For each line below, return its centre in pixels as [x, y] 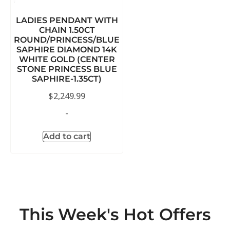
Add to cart [67, 137]
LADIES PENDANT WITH [67, 21]
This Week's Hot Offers [115, 215]
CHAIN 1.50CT [67, 30]
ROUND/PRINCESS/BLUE [67, 40]
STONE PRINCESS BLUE [67, 69]
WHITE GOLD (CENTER [67, 60]
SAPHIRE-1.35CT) [67, 79]
